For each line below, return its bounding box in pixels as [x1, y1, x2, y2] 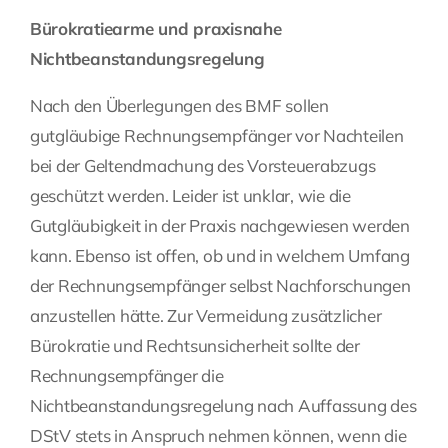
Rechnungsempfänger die [30, 365, 224, 387]
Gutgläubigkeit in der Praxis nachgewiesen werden [30, 215, 410, 237]
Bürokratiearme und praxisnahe [30, 18, 282, 40]
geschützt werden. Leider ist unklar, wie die [30, 185, 351, 207]
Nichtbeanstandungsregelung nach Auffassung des [30, 395, 417, 417]
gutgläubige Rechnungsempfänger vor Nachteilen [30, 125, 404, 147]
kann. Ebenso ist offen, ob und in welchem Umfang [30, 245, 410, 267]
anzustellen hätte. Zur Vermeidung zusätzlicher [30, 305, 382, 327]
